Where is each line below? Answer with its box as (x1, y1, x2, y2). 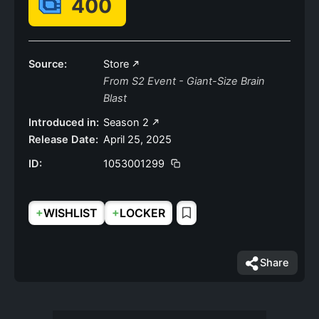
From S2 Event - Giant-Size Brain (103, 75, 265, 88)
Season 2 (103, 116, 152, 129)
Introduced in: (28, 116, 99, 129)
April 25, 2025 (103, 133, 172, 146)
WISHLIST (43, 206, 98, 220)
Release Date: (28, 133, 98, 146)
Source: (28, 58, 67, 70)
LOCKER (120, 206, 165, 220)
